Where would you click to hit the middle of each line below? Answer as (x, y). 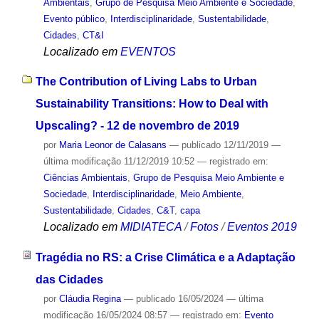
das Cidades (69, 280)
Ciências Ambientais (85, 178)
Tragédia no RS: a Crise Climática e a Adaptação (165, 258)
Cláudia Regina (90, 299)
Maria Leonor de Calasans (113, 145)
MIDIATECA (151, 227)
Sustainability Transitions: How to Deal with (152, 104)
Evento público (74, 19)
